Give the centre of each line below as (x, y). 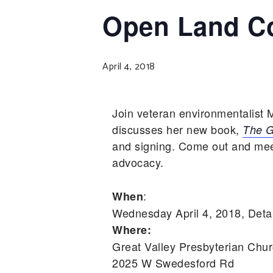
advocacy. (138, 162)
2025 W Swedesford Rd (173, 263)
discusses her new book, (177, 129)
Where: (132, 230)
